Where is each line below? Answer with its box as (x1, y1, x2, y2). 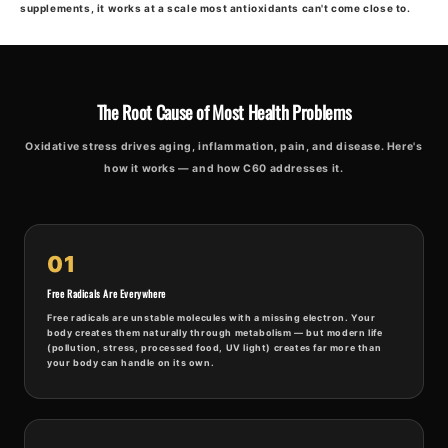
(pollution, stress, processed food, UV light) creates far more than (47, 342, 382, 354)
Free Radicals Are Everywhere (47, 286, 166, 302)
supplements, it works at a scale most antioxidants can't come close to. (20, 2, 411, 15)
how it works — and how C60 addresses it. (104, 162, 344, 176)
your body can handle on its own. (47, 357, 215, 369)
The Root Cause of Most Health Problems (96, 99, 352, 126)
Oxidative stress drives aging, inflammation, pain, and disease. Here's (25, 140, 423, 154)
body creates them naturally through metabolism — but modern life (47, 327, 383, 339)
